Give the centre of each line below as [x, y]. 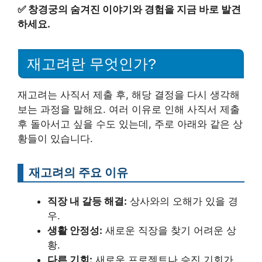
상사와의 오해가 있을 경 [182, 201]
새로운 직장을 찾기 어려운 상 [169, 230]
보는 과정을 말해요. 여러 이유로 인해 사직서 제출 [129, 109]
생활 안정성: [75, 230]
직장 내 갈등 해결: [87, 201]
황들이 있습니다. [55, 139]
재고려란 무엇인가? [92, 64]
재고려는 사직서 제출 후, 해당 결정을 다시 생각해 [129, 95]
